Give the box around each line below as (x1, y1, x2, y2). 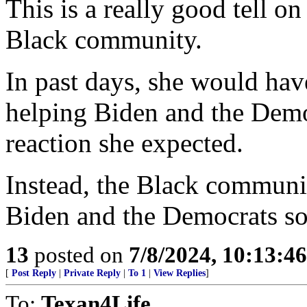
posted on (29, 242, 129, 267)
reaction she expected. (5, 128, 243, 158)
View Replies (153, 268, 206, 278)
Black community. (5, 25, 202, 54)
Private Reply (64, 268, 121, 278)
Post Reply (12, 268, 56, 278)
